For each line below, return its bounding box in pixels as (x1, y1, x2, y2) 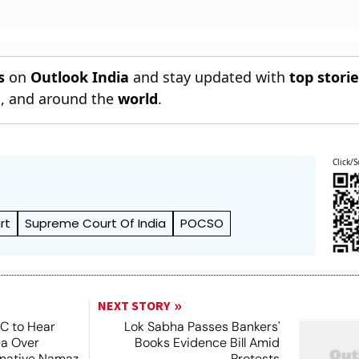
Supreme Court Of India (25, 215, 167, 232)
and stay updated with (129, 67, 290, 87)
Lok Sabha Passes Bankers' (123, 318, 280, 335)
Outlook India (30, 67, 130, 87)
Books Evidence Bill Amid (134, 334, 280, 351)
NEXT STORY (97, 297, 170, 315)
